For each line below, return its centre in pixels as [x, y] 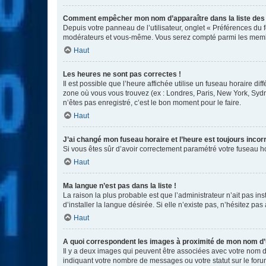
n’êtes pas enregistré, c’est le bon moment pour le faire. [152, 103]
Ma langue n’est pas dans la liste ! [120, 186]
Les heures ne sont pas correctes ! [122, 74]
